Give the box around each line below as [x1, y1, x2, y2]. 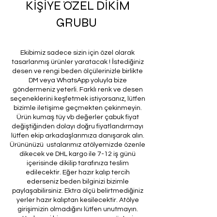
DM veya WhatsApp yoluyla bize [28, 77, 127, 84]
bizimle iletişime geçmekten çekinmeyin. [13, 104, 142, 111]
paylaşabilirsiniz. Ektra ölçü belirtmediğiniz [12, 187, 143, 194]
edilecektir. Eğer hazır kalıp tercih [25, 169, 130, 176]
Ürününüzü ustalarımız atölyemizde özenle [10, 141, 145, 148]
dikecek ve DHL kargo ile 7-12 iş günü [19, 150, 136, 157]
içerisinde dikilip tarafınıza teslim [26, 159, 129, 167]
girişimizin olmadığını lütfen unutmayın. [17, 205, 138, 213]
